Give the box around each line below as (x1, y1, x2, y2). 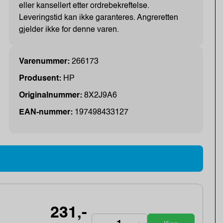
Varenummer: (19, 58, 72, 66)
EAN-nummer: (19, 109, 75, 117)
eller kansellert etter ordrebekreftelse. (19, 2, 150, 10)
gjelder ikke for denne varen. (19, 26, 119, 34)
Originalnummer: (19, 92, 85, 100)
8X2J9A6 (84, 92, 117, 100)
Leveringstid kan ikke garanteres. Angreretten (19, 14, 179, 22)
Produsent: (19, 75, 64, 83)
